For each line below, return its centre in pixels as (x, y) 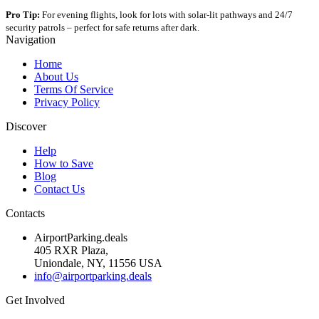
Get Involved (35, 300)
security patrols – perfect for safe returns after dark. (103, 27)
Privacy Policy (67, 102)
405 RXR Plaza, (71, 250)
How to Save (64, 163)
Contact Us (59, 189)
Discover (26, 126)
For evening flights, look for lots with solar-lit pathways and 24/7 (166, 14)
